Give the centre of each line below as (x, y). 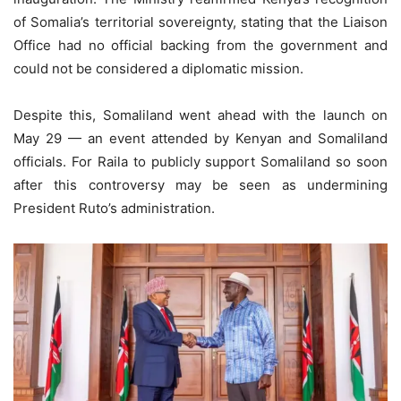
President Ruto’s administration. (114, 209)
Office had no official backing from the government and (200, 46)
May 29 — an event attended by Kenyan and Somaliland (200, 139)
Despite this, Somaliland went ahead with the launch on (200, 115)
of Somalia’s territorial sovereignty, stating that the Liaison (200, 22)
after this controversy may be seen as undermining (200, 185)
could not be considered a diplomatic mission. (158, 69)
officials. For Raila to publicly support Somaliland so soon (200, 162)
